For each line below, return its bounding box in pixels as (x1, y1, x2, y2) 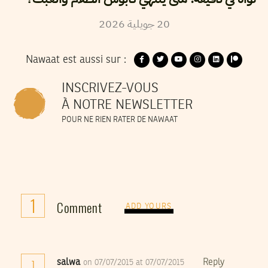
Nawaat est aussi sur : (26, 54, 126, 65)
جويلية (127, 15, 154, 32)
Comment (57, 198, 102, 217)
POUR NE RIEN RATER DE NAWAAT (62, 116, 178, 124)
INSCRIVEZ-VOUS (62, 82, 159, 96)
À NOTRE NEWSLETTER (62, 99, 193, 112)
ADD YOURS (125, 202, 172, 211)
